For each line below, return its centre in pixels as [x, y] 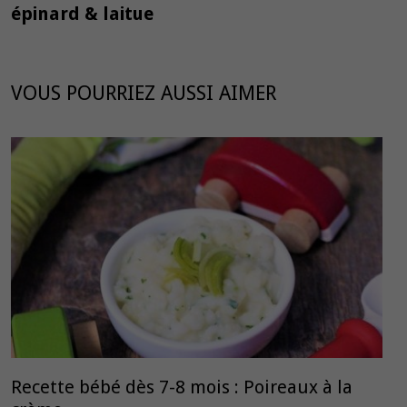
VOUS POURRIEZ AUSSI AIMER [144, 93]
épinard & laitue [83, 14]
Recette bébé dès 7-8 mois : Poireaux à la [182, 387]
